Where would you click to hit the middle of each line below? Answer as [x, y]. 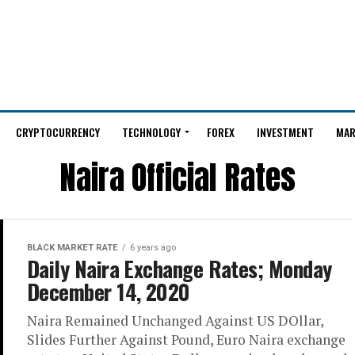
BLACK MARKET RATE [73, 248]
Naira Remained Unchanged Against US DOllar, [175, 321]
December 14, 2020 [109, 292]
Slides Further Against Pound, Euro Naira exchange [186, 340]
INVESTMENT [285, 132]
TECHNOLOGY [151, 132]
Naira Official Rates [177, 177]
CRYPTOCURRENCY [57, 132]
